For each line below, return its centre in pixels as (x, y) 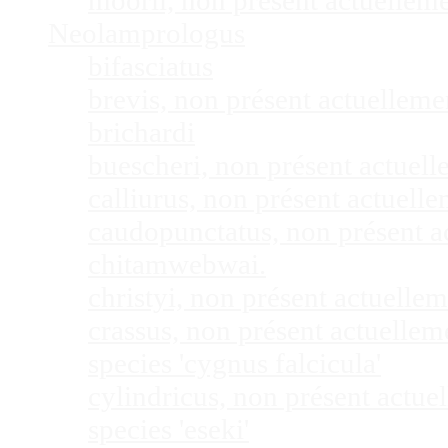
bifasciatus (150, 66)
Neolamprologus (146, 33)
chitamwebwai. (177, 264)
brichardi (141, 132)
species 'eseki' (168, 429)
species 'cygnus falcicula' (234, 363)
